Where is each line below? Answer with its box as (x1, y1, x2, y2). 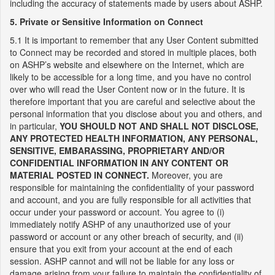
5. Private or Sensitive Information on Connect (10, 15, 203, 28)
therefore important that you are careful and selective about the (10, 95, 255, 107)
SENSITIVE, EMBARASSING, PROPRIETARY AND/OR (10, 144, 225, 157)
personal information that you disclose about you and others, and (10, 107, 262, 120)
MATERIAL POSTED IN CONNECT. (10, 169, 149, 181)
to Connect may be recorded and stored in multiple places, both (10, 46, 257, 58)
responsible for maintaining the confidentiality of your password (10, 181, 254, 193)
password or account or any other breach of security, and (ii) (10, 230, 244, 242)
